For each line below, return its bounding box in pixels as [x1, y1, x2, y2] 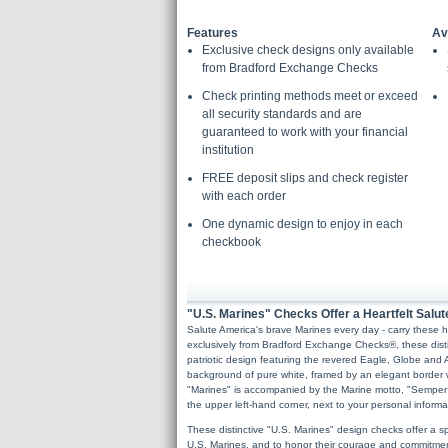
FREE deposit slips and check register [202, 171, 408, 185]
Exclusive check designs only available [202, 43, 414, 57]
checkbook [202, 235, 261, 249]
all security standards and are [202, 107, 362, 121]
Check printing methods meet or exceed [202, 89, 418, 103]
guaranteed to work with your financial [202, 125, 408, 139]
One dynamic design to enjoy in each [202, 217, 403, 231]
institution [202, 143, 254, 157]
